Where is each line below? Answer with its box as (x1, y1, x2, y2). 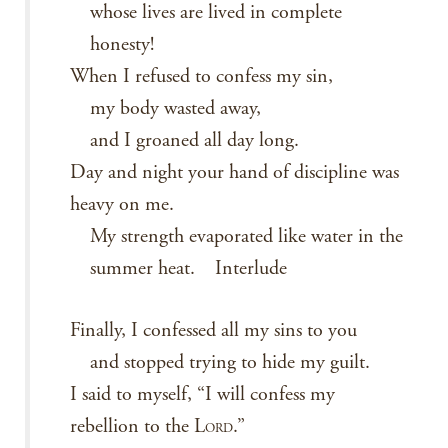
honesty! (90, 32, 154, 57)
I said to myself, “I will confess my (70, 382, 335, 407)
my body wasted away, (90, 96, 261, 121)
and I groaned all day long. (90, 128, 299, 153)
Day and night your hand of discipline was (70, 160, 399, 185)
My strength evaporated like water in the (90, 224, 403, 249)
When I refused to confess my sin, (70, 64, 333, 89)
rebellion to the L (70, 414, 205, 439)
